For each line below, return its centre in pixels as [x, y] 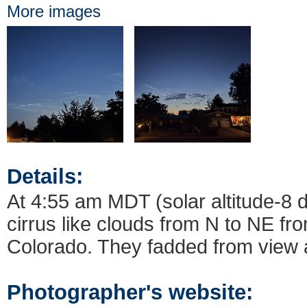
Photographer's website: [130, 292]
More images [54, 12]
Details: [45, 176]
